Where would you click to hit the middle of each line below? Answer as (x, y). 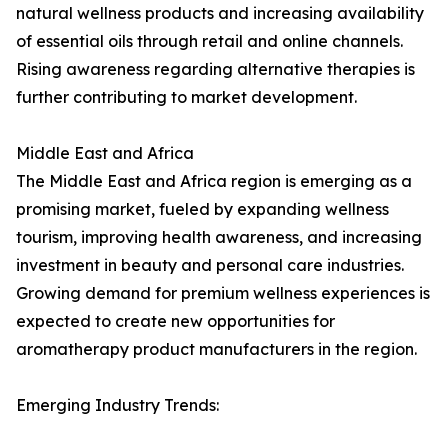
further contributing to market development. (186, 97)
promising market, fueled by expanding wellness (202, 209)
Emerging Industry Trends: (117, 405)
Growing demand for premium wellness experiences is (223, 293)
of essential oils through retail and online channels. (209, 41)
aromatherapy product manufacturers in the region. (216, 349)
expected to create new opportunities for (175, 321)
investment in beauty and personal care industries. (210, 265)
